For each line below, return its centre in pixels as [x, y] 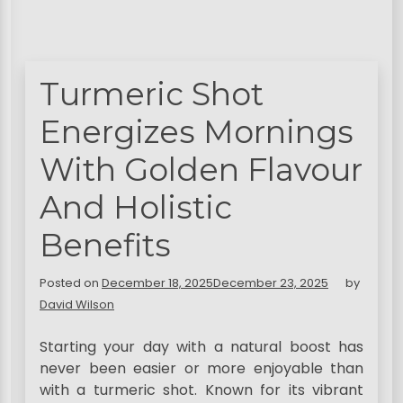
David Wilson [77, 305]
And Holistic [136, 208]
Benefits [105, 246]
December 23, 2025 [271, 283]
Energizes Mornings [197, 132]
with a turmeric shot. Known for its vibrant [201, 390]
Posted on [71, 283]
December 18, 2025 [157, 283]
